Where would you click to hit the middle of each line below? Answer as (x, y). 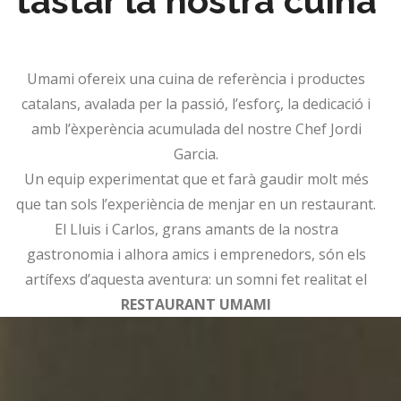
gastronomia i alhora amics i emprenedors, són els (196, 255)
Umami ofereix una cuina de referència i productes (196, 79)
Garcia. (196, 154)
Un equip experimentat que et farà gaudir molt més (196, 179)
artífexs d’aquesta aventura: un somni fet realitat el (196, 280)
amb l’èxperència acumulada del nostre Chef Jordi (196, 129)
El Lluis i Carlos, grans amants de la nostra (196, 230)
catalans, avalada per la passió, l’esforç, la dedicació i (196, 104)
